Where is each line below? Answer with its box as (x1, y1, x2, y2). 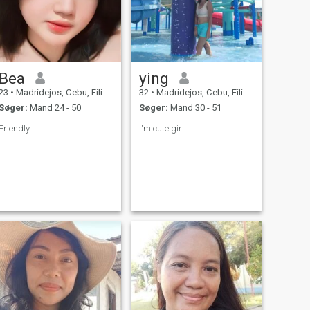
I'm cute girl (138, 123, 184, 134)
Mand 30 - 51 (167, 102, 221, 113)
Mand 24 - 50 (27, 102, 81, 113)
